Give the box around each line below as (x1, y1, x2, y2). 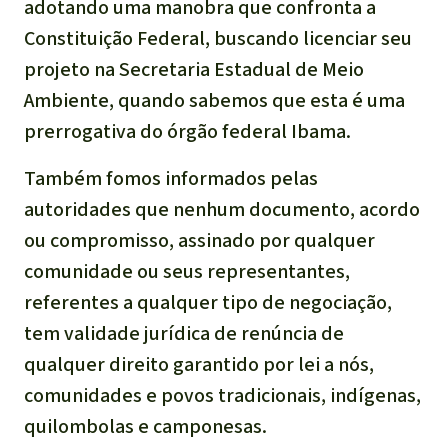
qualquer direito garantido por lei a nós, (24, 351, 374, 379)
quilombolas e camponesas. (24, 413, 267, 441)
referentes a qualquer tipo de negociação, (24, 289, 392, 317)
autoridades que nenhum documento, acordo (24, 196, 420, 224)
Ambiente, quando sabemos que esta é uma (24, 87, 405, 115)
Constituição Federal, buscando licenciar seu (24, 25, 412, 53)
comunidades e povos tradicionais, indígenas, (24, 382, 421, 410)
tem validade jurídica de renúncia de (24, 320, 344, 348)
